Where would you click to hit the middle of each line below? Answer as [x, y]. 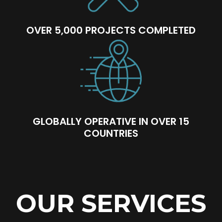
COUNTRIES [111, 134]
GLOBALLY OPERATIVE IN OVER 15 [111, 122]
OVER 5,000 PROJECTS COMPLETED [111, 30]
